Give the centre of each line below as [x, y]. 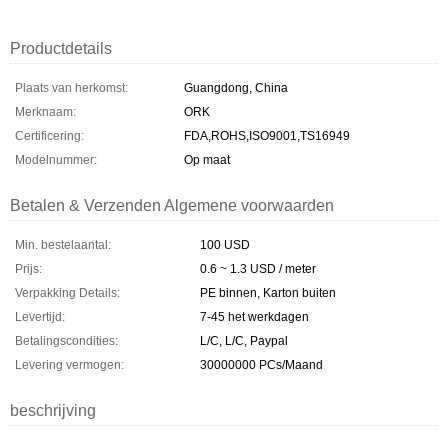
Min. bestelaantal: [63, 244]
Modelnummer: [56, 159]
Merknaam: [45, 111]
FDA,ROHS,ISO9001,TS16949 [267, 135]
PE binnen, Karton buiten [268, 292]
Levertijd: [40, 316]
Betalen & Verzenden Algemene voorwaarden [172, 205]
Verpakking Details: [67, 292]
